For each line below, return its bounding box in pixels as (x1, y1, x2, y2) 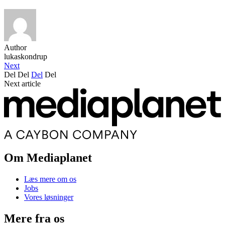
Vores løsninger (24, 192, 73, 201)
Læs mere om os (24, 174, 76, 183)
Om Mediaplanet (4, 151, 92, 164)
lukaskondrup (4, 52, 47, 61)
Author (4, 43, 27, 52)
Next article (4, 79, 41, 88)
